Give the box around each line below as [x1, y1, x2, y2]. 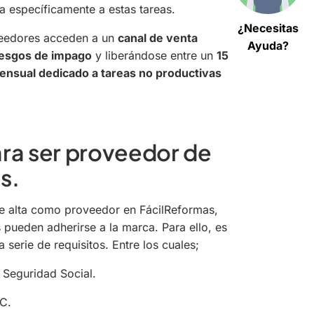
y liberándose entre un [92, 48, 217, 62]
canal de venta [118, 30, 198, 45]
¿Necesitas [237, 20, 299, 35]
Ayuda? [247, 38, 289, 53]
